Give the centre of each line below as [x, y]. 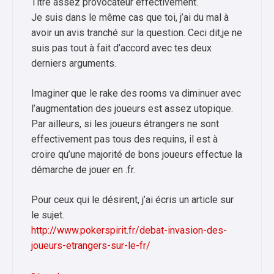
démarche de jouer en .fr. [83, 169]
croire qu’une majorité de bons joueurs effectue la [137, 154]
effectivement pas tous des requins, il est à [124, 139]
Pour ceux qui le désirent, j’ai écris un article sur [132, 199]
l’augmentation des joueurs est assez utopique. [132, 108]
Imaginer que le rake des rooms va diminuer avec [136, 93]
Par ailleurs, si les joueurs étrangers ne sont [125, 124]
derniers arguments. [74, 63]
